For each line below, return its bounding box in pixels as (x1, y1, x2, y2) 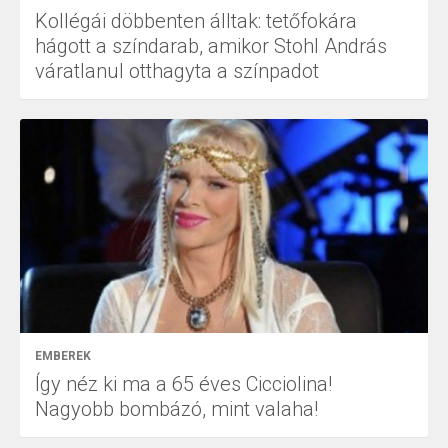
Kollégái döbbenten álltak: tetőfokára (35, 8, 357, 33)
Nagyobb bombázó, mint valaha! (35, 397, 318, 422)
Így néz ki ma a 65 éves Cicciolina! (35, 372, 332, 397)
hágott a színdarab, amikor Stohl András (35, 33, 387, 58)
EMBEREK (35, 349, 91, 364)
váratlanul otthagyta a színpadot (35, 58, 319, 83)
